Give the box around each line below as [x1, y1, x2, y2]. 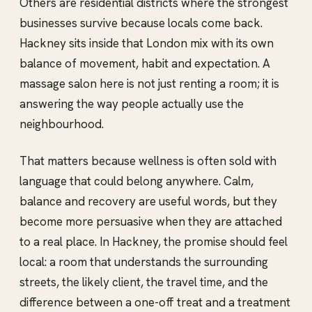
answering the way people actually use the [19, 95, 244, 111]
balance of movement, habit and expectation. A [19, 55, 270, 71]
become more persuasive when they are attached [19, 213, 282, 229]
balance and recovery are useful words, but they [19, 193, 277, 209]
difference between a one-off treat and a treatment [19, 294, 290, 310]
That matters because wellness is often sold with [19, 153, 276, 169]
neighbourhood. [19, 116, 104, 132]
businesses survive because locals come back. [19, 15, 263, 31]
